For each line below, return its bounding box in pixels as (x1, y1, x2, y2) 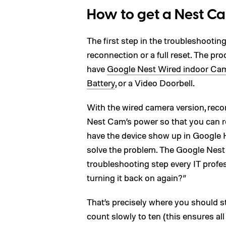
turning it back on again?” (87, 172, 187, 183)
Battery (87, 77, 115, 88)
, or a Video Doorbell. (115, 77, 195, 88)
